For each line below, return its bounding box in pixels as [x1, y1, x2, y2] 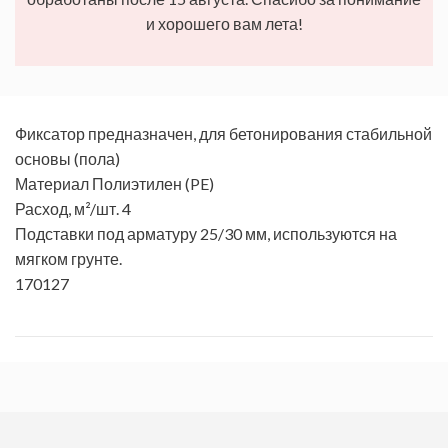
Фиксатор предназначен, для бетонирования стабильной [15, 124, 432, 144]
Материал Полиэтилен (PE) [15, 174, 214, 194]
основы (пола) [15, 149, 120, 169]
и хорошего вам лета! [145, 14, 303, 34]
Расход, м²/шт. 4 [15, 199, 131, 219]
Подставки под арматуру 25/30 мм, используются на [15, 224, 397, 244]
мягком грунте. [15, 249, 122, 269]
